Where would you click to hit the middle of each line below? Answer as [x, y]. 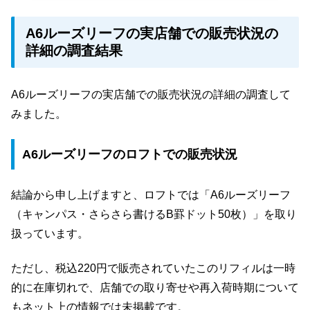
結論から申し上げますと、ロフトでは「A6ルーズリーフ [151, 194]
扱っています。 [50, 233]
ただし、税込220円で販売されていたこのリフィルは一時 [153, 268]
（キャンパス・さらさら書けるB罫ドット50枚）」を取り [154, 214]
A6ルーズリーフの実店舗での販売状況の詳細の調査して [151, 95]
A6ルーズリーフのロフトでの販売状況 [129, 155]
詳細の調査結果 [74, 50]
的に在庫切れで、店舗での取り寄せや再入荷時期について [155, 288]
